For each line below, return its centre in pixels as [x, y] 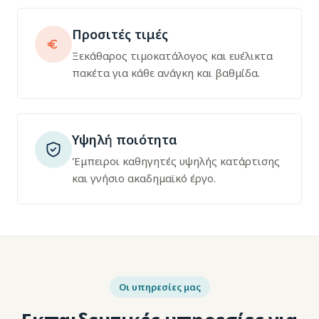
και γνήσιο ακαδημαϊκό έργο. [144, 178]
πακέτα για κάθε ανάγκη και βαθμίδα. [166, 73]
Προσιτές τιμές [120, 34]
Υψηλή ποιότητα [125, 140]
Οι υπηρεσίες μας [159, 287]
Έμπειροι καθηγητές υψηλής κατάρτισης [176, 161]
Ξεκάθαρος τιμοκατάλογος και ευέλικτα [172, 56]
